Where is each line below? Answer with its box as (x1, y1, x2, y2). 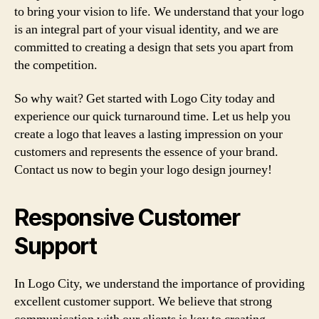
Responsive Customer (14, 204, 240, 231)
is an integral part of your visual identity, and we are (14, 21, 278, 38)
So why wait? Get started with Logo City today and (14, 90, 275, 107)
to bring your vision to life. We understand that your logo (14, 3, 304, 20)
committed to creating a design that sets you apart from (14, 38, 293, 56)
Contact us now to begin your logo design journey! (14, 162, 272, 178)
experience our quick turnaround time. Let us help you (14, 108, 291, 125)
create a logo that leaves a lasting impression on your (14, 126, 283, 142)
